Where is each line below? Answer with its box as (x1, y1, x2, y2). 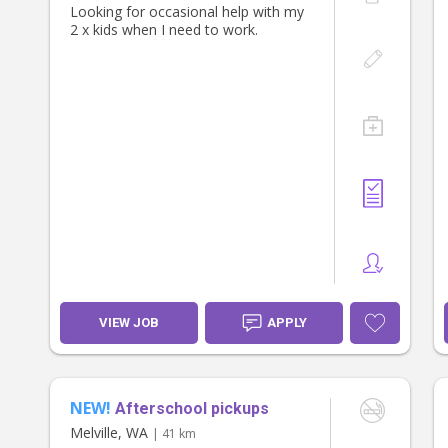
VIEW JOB (99, 315, 159, 331)
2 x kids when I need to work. (70, 20, 258, 40)
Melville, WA (70, 423, 152, 443)
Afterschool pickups (115, 399, 269, 419)
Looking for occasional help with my (70, 2, 304, 22)
